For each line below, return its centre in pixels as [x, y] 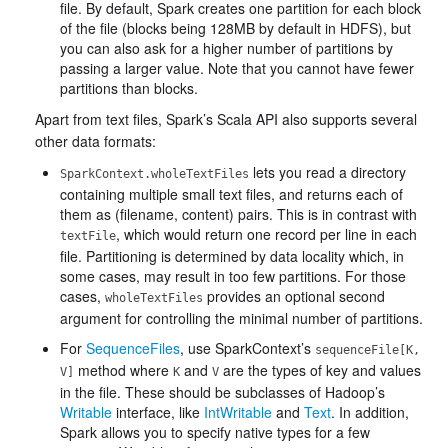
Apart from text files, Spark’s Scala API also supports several [226, 119]
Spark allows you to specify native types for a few [215, 432]
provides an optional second [294, 296]
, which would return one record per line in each [266, 234]
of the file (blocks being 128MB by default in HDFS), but [235, 28]
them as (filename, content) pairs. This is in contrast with [238, 214]
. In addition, [370, 412]
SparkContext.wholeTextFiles [154, 174]
